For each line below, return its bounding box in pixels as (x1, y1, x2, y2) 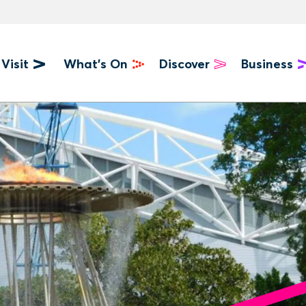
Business (241, 56, 293, 72)
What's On (64, 56, 128, 72)
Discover (159, 56, 210, 72)
